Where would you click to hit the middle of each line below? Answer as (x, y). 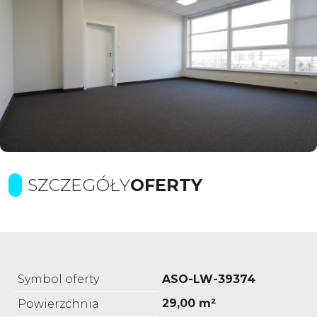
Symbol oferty (58, 279)
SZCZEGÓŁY (79, 185)
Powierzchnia (58, 304)
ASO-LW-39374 (209, 279)
